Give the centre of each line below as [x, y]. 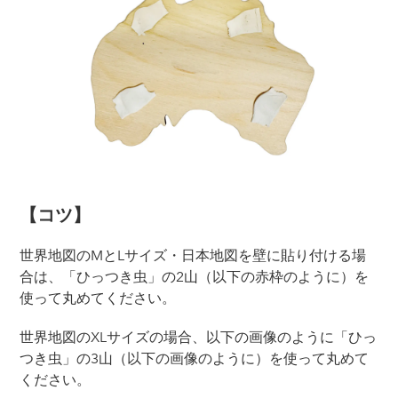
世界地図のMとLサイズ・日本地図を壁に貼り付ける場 [193, 256]
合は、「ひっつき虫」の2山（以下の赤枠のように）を [194, 277]
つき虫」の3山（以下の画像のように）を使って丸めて [194, 358]
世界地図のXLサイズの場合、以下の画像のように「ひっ [198, 337]
